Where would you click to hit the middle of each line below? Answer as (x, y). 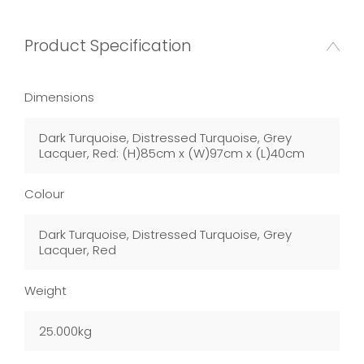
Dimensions (59, 97)
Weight (45, 291)
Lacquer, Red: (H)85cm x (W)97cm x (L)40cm (172, 154)
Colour (44, 194)
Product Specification (108, 46)
